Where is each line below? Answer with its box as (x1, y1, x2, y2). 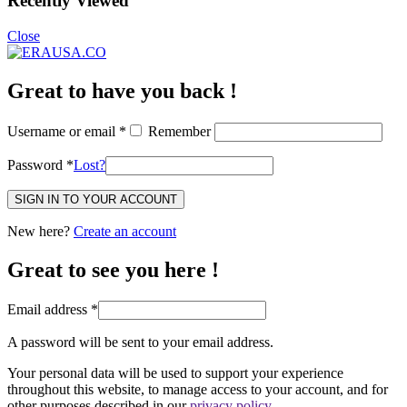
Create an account (74, 223, 176, 239)
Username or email (7, 123, 119, 139)
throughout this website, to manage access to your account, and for (7, 381, 388, 397)
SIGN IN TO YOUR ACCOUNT (15, 192, 177, 206)
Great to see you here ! (7, 257, 219, 282)
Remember (144, 123, 214, 139)
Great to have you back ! (7, 78, 237, 103)
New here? (7, 223, 74, 239)
